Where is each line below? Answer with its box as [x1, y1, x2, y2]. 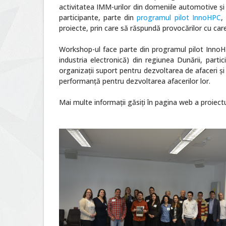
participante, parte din [59, 13, 137, 22]
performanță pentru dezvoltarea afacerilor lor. [59, 76, 212, 86]
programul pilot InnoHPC [137, 13, 221, 22]
